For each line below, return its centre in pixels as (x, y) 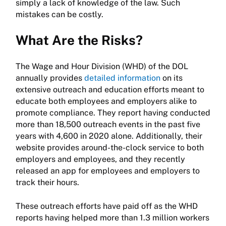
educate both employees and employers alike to (106, 101)
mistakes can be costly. (60, 15)
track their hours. (47, 183)
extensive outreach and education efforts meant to (110, 90)
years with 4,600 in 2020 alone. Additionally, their (109, 136)
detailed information (122, 78)
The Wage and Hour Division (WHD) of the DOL (102, 67)
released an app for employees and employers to (108, 171)
